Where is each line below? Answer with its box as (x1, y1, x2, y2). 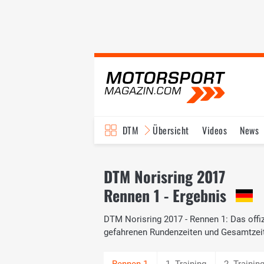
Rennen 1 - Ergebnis (104, 184, 226, 207)
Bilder (219, 150, 242, 164)
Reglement (166, 150, 206, 164)
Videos (202, 123, 227, 137)
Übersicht (153, 123, 189, 137)
